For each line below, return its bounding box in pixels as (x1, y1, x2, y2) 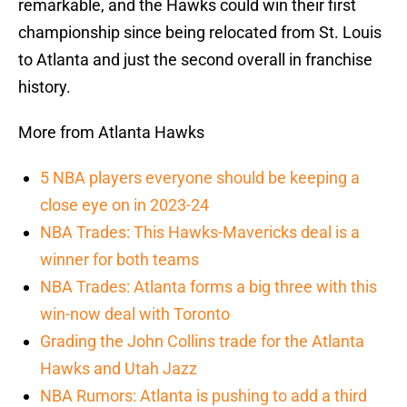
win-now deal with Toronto (40, 304, 230, 324)
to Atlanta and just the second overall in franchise (18, 50, 372, 70)
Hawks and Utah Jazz (40, 359, 197, 379)
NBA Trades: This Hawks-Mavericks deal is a (40, 223, 360, 243)
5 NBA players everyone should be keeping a (40, 168, 360, 188)
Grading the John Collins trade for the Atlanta (40, 332, 364, 352)
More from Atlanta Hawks (18, 123, 204, 143)
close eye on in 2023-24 (40, 195, 209, 215)
